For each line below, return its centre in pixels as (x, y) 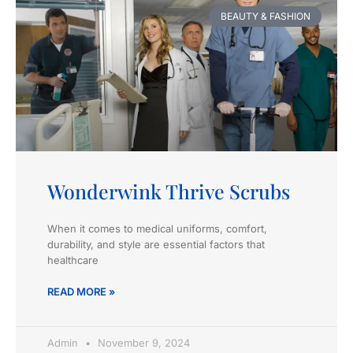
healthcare (73, 260)
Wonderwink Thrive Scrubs (169, 191)
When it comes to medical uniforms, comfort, (157, 228)
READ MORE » (81, 291)
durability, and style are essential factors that (156, 244)
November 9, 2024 (142, 342)
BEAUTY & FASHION (265, 16)
